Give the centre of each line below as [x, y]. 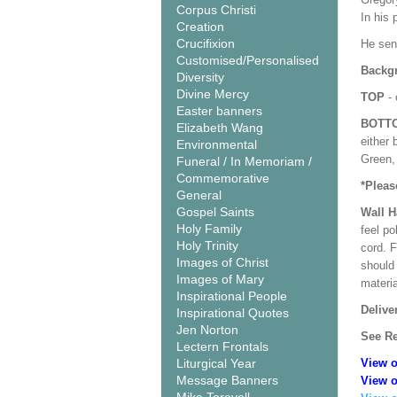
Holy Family [209, 229]
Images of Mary [220, 279]
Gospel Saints [215, 212]
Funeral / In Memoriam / [244, 161]
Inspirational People [232, 296]
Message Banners [227, 380]
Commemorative [223, 178]
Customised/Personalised [248, 60]
